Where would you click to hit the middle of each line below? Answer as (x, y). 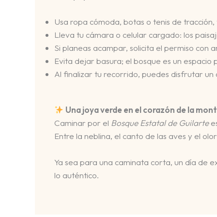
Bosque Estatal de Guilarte (160, 123)
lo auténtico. (77, 175)
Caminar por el (83, 123)
